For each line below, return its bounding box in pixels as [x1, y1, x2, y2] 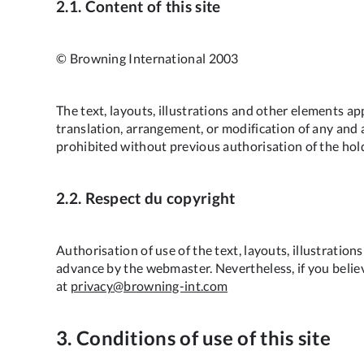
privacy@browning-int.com [70, 277, 228, 293]
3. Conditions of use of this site [56, 325, 331, 349]
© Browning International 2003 [56, 50, 239, 66]
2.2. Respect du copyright [56, 188, 236, 207]
